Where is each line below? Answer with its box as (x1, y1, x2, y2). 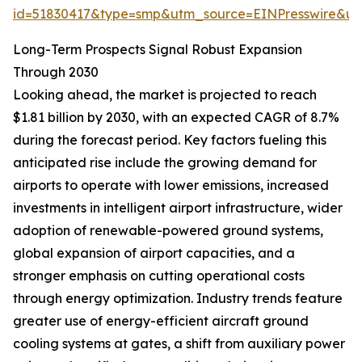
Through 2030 (13, 64, 99, 81)
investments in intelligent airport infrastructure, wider (13, 200, 343, 217)
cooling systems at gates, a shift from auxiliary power (13, 335, 345, 352)
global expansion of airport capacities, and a (13, 245, 295, 262)
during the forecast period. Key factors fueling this (13, 132, 326, 149)
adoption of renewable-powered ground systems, (13, 222, 323, 239)
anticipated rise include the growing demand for (13, 154, 317, 171)
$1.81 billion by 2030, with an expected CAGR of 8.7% (13, 109, 339, 126)
